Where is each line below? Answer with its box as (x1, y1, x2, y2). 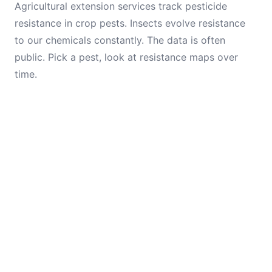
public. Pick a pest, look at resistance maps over (15, 51, 238, 63)
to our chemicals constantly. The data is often (15, 34, 225, 46)
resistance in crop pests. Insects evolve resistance (15, 17, 245, 29)
